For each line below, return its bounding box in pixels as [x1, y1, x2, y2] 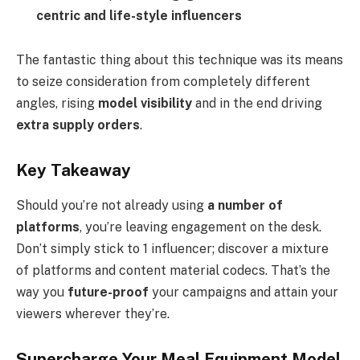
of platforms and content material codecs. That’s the [16, 263, 330, 279]
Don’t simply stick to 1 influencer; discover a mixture [16, 241, 329, 257]
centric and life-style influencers [36, 7, 242, 23]
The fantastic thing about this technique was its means [16, 52, 343, 68]
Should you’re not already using [16, 198, 207, 214]
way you [16, 284, 67, 301]
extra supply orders [16, 117, 140, 133]
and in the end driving [192, 96, 322, 112]
